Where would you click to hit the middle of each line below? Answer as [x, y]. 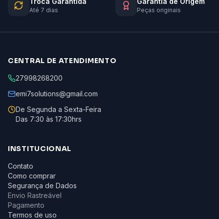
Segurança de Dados [42, 186]
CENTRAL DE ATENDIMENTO [62, 61]
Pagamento [26, 205]
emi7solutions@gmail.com [57, 94]
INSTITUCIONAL [40, 149]
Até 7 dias [44, 10]
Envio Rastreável [35, 195]
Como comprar [32, 176]
